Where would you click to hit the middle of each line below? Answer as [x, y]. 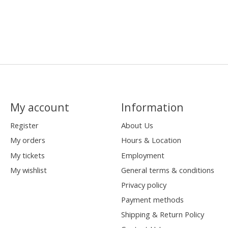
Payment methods [152, 200]
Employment [142, 155]
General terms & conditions [167, 170]
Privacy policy [144, 184]
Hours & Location [151, 140]
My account [39, 107]
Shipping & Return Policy [162, 215]
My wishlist [28, 170]
